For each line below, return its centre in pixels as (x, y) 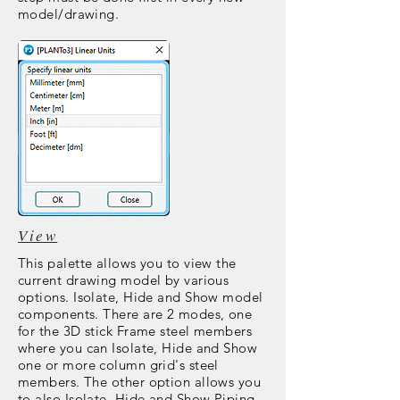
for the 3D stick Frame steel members (135, 331)
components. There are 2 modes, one (135, 314)
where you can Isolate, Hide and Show (138, 348)
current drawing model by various (124, 280)
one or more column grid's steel (118, 365)
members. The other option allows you (140, 382)
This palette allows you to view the (127, 263)
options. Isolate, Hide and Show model (141, 297)
